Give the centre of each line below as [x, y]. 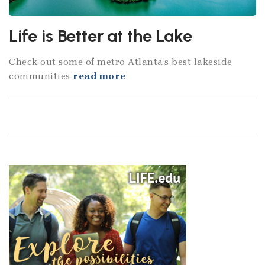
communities [41, 76]
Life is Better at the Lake [101, 36]
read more [99, 76]
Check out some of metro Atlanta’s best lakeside [121, 62]
